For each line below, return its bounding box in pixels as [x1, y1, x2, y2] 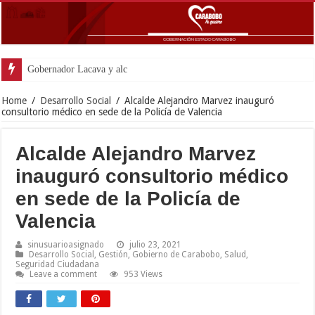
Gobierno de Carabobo [132, 249, 221, 259]
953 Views [124, 269, 163, 279]
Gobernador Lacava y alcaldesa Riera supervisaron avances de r [27, 63, 280, 75]
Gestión [98, 249, 129, 259]
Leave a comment [30, 269, 98, 279]
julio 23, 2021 [129, 239, 182, 250]
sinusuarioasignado [27, 239, 105, 250]
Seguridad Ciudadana [15, 259, 100, 269]
